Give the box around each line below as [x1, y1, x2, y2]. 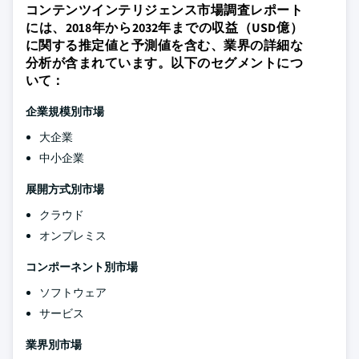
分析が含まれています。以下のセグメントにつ [26, 54, 303, 71]
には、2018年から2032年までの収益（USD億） [26, 19, 303, 36]
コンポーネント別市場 [26, 260, 138, 274]
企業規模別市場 [26, 104, 104, 119]
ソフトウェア [39, 285, 107, 300]
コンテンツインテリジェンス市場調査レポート [26, 2, 303, 18]
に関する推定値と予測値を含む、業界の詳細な [26, 37, 303, 54]
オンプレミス [39, 228, 107, 243]
